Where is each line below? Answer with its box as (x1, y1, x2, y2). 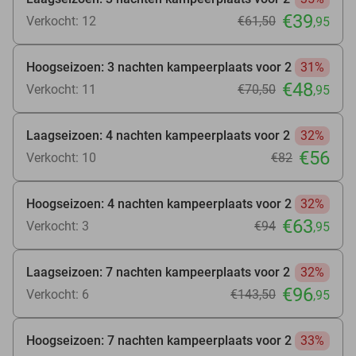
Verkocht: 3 (26, 218, 89, 234)
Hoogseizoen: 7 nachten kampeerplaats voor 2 (26, 332, 292, 348)
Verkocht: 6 (26, 286, 89, 302)
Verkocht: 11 (26, 81, 96, 97)
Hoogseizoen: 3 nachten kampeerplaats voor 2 (26, 59, 292, 75)
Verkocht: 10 (26, 149, 96, 165)
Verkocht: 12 (26, 13, 96, 29)
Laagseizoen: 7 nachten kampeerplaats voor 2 (26, 264, 290, 280)
